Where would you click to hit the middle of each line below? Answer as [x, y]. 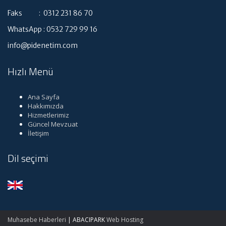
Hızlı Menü [31, 71]
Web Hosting [125, 219]
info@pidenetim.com [43, 45]
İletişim [38, 133]
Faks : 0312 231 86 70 [50, 13]
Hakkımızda [46, 106]
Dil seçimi [28, 158]
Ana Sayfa [44, 97]
